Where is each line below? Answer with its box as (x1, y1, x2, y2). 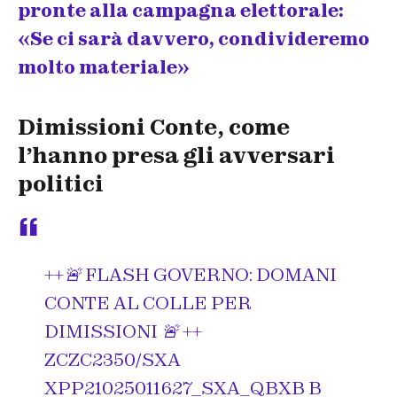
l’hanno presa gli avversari (18, 142, 335, 169)
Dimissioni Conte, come (18, 113, 290, 141)
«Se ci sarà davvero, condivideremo (18, 27, 370, 51)
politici (18, 170, 104, 198)
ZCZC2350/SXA (44, 348, 181, 371)
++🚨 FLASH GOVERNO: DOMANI (44, 263, 337, 286)
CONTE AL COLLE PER (44, 292, 252, 315)
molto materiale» (18, 56, 190, 79)
